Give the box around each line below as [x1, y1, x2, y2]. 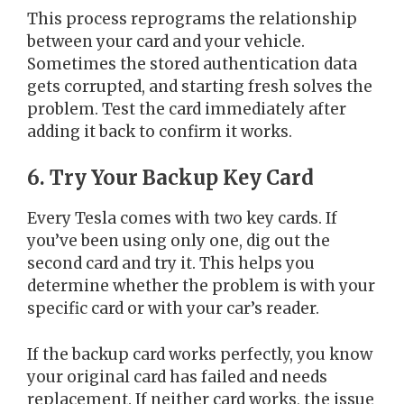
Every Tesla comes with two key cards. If [27, 208, 337, 229]
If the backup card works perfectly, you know [27, 344, 372, 364]
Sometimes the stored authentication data [27, 53, 357, 74]
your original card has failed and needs [27, 366, 327, 387]
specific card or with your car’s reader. [27, 298, 319, 319]
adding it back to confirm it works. [27, 121, 292, 142]
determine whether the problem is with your [27, 276, 375, 297]
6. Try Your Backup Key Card [27, 165, 314, 191]
